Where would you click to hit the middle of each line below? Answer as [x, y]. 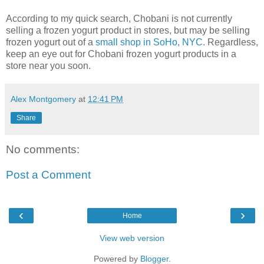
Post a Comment [48, 175]
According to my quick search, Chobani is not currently [119, 18]
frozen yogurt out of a [51, 42]
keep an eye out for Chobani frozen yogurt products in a [121, 54]
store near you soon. [48, 65]
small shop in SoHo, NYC [149, 42]
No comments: [43, 149]
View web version [132, 238]
